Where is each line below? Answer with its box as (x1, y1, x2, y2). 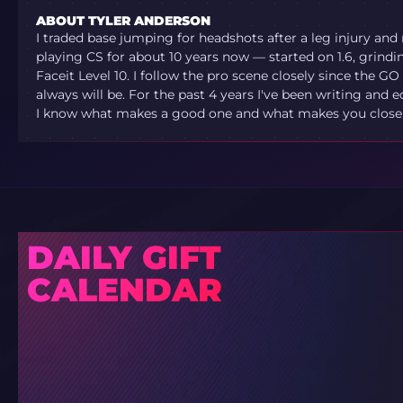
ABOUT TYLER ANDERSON (36, 13, 210, 29)
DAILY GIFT (27, 237, 221, 277)
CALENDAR (27, 270, 222, 309)
